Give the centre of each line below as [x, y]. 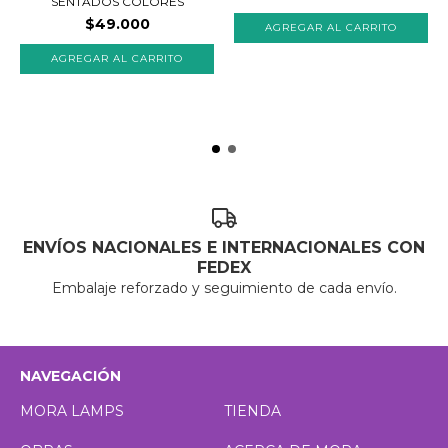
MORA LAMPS [72, 411]
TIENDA [252, 411]
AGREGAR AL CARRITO [117, 59]
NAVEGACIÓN [70, 376]
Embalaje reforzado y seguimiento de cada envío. [224, 288]
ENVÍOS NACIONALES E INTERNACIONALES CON [224, 248]
